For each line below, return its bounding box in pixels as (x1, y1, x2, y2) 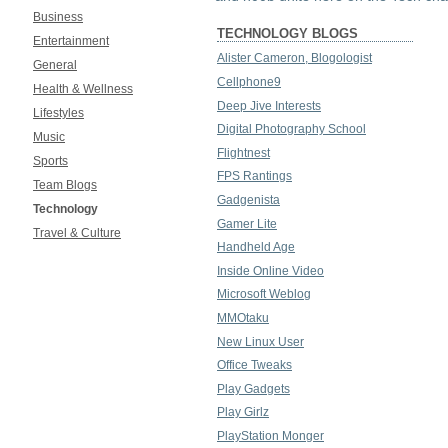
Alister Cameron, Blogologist (217, 51, 372, 66)
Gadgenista (217, 193, 280, 207)
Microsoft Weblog (217, 287, 311, 302)
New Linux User (217, 334, 304, 349)
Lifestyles (33, 106, 84, 121)
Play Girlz (217, 405, 269, 420)
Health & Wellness (33, 82, 133, 97)
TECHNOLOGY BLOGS (217, 25, 358, 41)
